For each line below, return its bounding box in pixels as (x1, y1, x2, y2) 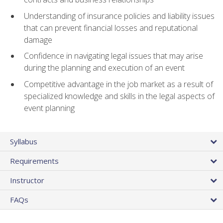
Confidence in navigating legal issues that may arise (24, 50, 203, 62)
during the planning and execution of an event (24, 62, 185, 74)
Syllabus (10, 136, 37, 147)
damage (24, 34, 52, 45)
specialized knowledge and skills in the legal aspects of (24, 91, 215, 102)
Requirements (10, 156, 59, 166)
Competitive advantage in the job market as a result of (24, 79, 213, 90)
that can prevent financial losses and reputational (24, 22, 198, 33)
